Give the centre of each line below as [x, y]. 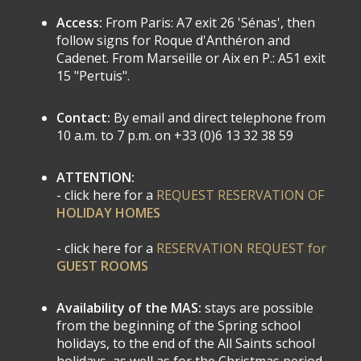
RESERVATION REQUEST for [241, 248]
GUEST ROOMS [102, 266]
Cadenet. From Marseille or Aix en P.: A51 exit [191, 58]
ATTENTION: [95, 177]
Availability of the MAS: [131, 308]
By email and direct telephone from [220, 118]
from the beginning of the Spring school [178, 326]
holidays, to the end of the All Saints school [186, 343]
